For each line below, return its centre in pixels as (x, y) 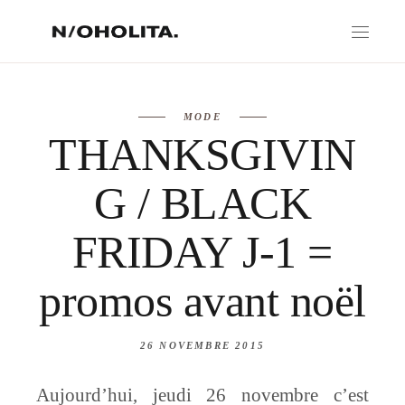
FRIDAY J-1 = (202, 252)
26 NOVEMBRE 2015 (202, 345)
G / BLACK (202, 203)
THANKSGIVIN (202, 155)
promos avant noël (202, 301)
